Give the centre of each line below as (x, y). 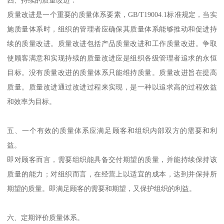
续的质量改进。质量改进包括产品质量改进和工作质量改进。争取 (112, 44)
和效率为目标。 (33, 102)
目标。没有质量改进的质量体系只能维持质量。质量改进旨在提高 (112, 73)
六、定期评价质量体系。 (46, 218)
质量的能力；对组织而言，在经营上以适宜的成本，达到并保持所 (112, 174)
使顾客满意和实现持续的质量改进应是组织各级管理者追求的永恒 (112, 58)
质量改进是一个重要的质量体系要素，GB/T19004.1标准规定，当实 (112, 15)
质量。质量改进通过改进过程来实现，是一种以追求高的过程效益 (112, 87)
